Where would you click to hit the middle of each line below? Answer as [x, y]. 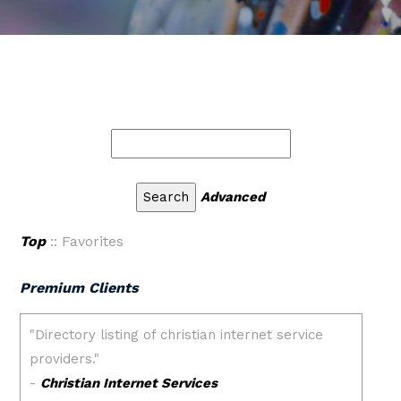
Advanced [233, 197]
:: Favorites [85, 241]
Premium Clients [79, 288]
